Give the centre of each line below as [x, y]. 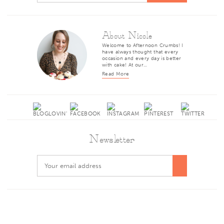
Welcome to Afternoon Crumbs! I [143, 45]
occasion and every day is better [142, 58]
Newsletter [112, 140]
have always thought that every [140, 52]
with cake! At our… [125, 65]
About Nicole [127, 36]
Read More [116, 74]
